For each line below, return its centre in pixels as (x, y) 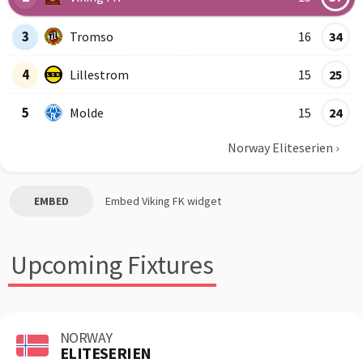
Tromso (92, 36)
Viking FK (163, 201)
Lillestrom (99, 74)
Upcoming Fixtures (112, 265)
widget (203, 201)
